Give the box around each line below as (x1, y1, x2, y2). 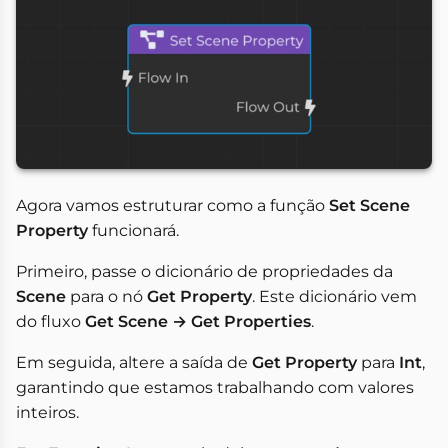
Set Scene (329, 196, 410, 216)
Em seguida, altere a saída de (16, 353, 252, 373)
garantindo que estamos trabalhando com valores (16, 378, 414, 398)
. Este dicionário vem (252, 287, 417, 307)
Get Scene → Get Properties (85, 312, 311, 332)
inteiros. (16, 403, 79, 423)
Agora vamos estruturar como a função (16, 196, 329, 216)
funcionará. (88, 221, 179, 241)
